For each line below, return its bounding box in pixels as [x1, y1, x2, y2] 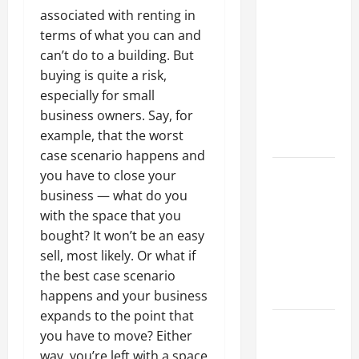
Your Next [272, 71, 323, 91]
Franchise [272, 31, 322, 50]
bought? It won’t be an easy [40, 227, 204, 245]
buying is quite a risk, [40, 67, 167, 85]
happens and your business [40, 287, 208, 305]
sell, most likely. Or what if [40, 247, 196, 265]
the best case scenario [40, 267, 175, 285]
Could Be [272, 51, 319, 71]
